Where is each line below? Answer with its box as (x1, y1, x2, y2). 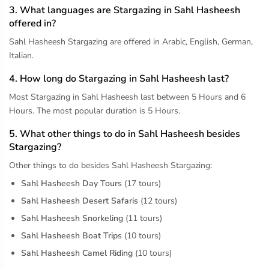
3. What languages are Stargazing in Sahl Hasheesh (9, 3, 240, 17)
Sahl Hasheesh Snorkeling (21, 212, 123, 224)
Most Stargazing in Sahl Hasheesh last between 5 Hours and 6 (9, 91, 246, 103)
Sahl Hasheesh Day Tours (21, 177, 122, 189)
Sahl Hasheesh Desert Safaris (21, 195, 138, 207)
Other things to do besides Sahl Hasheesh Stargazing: (9, 159, 212, 171)
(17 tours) (122, 177, 161, 189)
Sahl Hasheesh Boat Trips (21, 229, 122, 241)
